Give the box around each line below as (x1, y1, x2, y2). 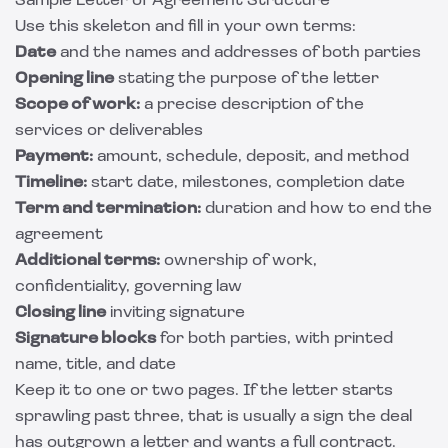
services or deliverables (15, 123, 203, 139)
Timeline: (15, 175, 87, 191)
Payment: (15, 149, 93, 165)
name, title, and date (15, 357, 176, 373)
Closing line (15, 305, 106, 321)
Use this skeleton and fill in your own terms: (15, 19, 356, 35)
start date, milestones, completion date (87, 175, 405, 191)
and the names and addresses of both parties (56, 45, 421, 61)
